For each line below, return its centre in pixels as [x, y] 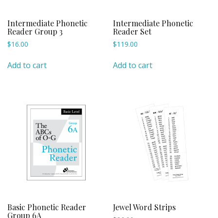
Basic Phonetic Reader [47, 207]
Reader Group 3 [35, 31]
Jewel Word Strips [145, 207]
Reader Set [132, 31]
